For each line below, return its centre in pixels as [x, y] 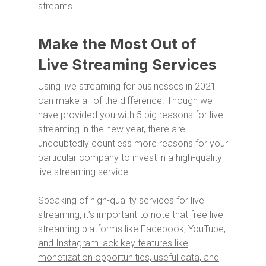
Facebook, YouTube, [183, 229]
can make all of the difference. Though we [125, 100]
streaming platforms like [89, 229]
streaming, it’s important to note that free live [131, 214]
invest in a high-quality [177, 157]
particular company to [85, 157]
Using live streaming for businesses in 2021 [127, 86]
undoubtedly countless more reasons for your [133, 143]
